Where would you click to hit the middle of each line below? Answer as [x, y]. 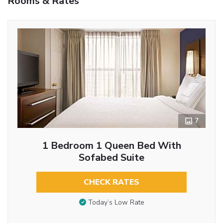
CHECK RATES [111, 182]
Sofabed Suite [111, 157]
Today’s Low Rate [116, 203]
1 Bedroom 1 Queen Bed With [111, 145]
